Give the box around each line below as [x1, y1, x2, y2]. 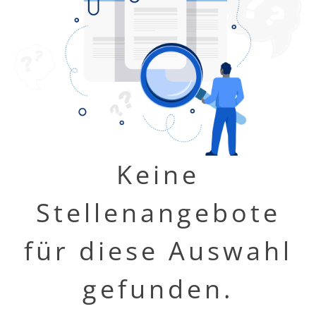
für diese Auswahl [23, 233, 293, 269]
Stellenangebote [35, 195, 281, 231]
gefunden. [83, 272, 233, 307]
